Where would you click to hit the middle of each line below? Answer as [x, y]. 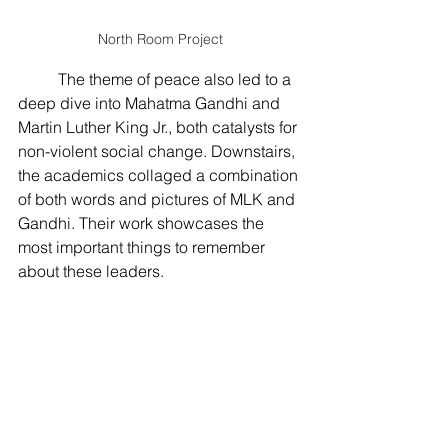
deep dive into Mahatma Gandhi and [151, 103]
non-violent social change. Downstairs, [158, 151]
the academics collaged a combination [160, 175]
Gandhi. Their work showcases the [143, 223]
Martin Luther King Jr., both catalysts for [159, 127]
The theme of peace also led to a [176, 79]
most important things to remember [143, 247]
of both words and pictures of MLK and [158, 199]
